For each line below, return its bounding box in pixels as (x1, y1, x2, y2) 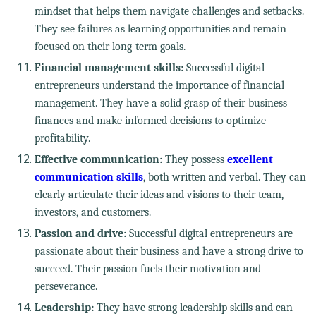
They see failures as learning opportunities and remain (34, 22, 286, 35)
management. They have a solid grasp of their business (34, 96, 287, 109)
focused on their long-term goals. (34, 39, 186, 53)
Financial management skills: (34, 61, 183, 74)
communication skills (34, 170, 143, 183)
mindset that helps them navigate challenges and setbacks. (34, 4, 304, 18)
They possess (162, 152, 227, 166)
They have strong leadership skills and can (93, 300, 293, 314)
